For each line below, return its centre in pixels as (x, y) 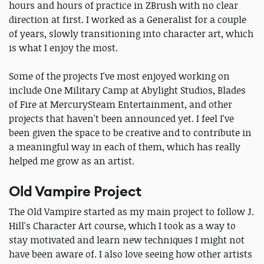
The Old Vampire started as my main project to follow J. (131, 211)
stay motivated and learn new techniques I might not (127, 240)
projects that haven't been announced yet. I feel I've (121, 118)
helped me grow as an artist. (72, 161)
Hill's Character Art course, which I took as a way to (122, 225)
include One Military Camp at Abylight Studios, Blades (127, 90)
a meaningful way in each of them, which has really (125, 146)
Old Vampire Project (75, 191)
